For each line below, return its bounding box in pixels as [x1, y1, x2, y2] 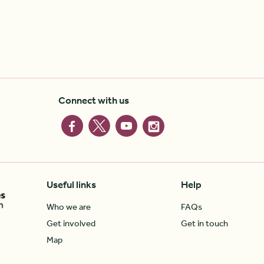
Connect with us [58, 91, 129, 111]
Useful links [47, 175, 96, 195]
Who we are [47, 199, 91, 216]
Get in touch [180, 215, 228, 232]
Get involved [47, 215, 95, 232]
